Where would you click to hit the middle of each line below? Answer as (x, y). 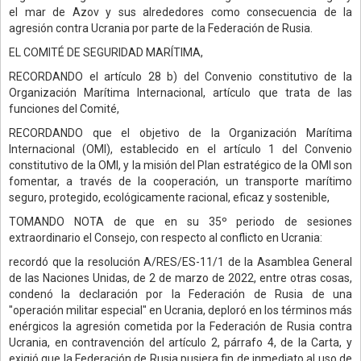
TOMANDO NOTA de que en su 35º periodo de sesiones (180, 221)
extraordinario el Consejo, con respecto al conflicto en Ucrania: (166, 237)
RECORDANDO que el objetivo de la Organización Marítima (180, 133)
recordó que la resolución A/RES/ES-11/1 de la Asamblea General (180, 261)
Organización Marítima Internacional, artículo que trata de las (180, 92)
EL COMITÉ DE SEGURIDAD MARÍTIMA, (106, 52)
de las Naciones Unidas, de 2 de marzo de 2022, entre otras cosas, (180, 278)
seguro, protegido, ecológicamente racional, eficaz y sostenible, (169, 197)
